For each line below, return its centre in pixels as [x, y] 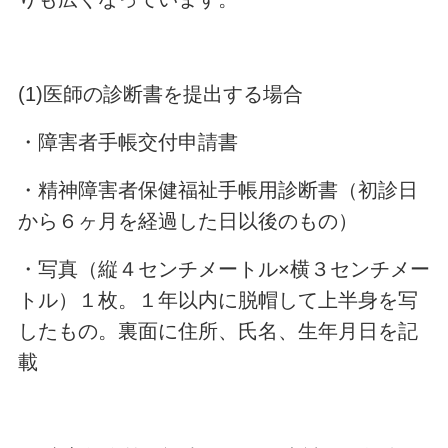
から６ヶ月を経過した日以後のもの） [187, 220]
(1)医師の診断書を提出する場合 [160, 94]
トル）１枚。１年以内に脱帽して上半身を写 [217, 299]
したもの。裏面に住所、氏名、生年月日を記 [217, 330]
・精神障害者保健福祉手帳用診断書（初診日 [217, 189]
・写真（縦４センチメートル [147, 268]
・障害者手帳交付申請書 [127, 142]
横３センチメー [359, 268]
